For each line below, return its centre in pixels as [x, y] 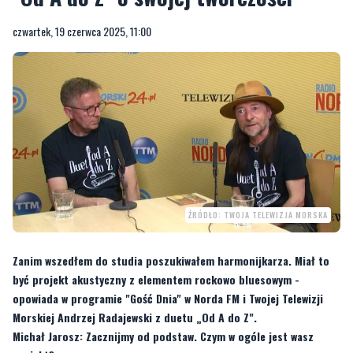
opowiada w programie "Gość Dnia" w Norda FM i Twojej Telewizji [168, 298]
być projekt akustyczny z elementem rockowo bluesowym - [156, 279]
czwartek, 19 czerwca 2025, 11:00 [82, 31]
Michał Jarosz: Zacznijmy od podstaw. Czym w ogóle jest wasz [163, 336]
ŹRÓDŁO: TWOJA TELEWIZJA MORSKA [258, 214]
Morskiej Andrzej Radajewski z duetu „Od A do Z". [135, 317]
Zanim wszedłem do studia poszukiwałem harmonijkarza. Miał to [171, 260]
